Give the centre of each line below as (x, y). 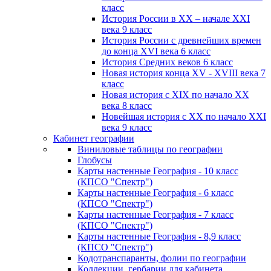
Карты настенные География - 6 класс (155, 192)
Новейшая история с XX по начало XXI (184, 116)
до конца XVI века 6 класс (156, 51)
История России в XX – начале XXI (176, 18)
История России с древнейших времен (181, 40)
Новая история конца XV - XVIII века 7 (184, 73)
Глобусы (95, 160)
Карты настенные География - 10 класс (158, 171)
